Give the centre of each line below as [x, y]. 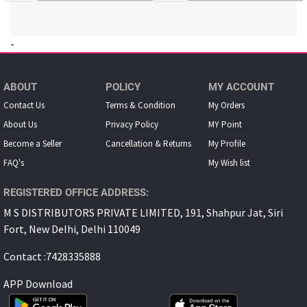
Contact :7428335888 [52, 257]
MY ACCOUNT [241, 87]
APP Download [38, 284]
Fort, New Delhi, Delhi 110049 [72, 229]
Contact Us [24, 106]
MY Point [225, 125]
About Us [20, 125]
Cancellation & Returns [149, 144]
